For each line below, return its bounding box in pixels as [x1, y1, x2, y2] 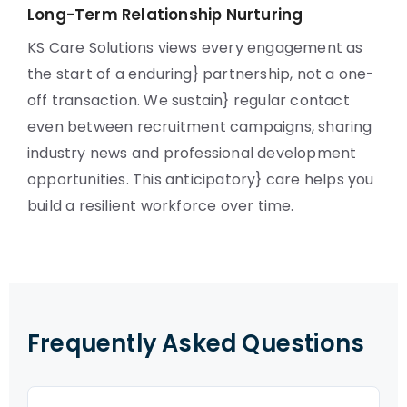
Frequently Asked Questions [27, 327, 365, 360]
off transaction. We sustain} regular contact [27, 90, 350, 111]
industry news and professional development [27, 143, 357, 164]
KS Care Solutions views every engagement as [27, 37, 363, 58]
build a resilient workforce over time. [27, 195, 294, 216]
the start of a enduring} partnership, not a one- [27, 64, 375, 84]
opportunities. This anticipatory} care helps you [27, 169, 374, 190]
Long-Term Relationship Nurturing [27, 4, 303, 25]
